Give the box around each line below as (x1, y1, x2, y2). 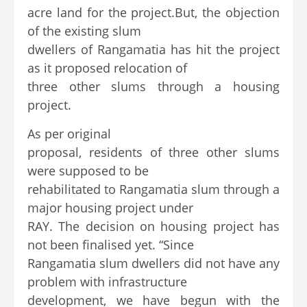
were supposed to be (27, 162, 149, 180)
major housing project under (27, 199, 193, 217)
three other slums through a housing (27, 78, 280, 95)
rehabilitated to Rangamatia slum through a (27, 181, 280, 198)
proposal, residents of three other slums (27, 144, 280, 161)
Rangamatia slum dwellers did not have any (27, 255, 280, 272)
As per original (27, 125, 111, 143)
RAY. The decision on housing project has (27, 218, 280, 235)
